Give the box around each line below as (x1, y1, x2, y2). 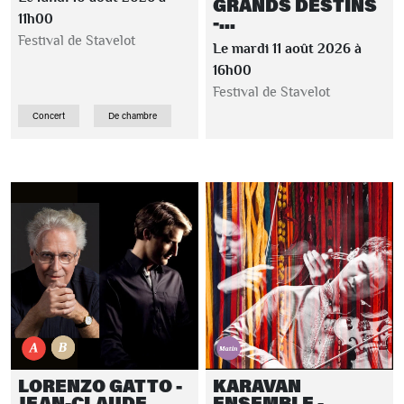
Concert (32, 110, 65, 122)
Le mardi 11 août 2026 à (213, 41, 362, 56)
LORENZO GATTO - (18, 374, 182, 397)
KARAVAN (213, 374, 301, 397)
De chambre (108, 110, 157, 122)
